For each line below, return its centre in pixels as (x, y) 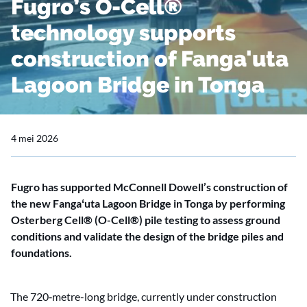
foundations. (41, 253)
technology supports (123, 33)
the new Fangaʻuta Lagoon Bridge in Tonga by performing (148, 203)
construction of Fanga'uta (150, 59)
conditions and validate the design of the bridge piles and (147, 236)
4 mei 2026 (35, 138)
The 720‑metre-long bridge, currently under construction (144, 296)
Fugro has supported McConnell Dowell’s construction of (149, 187)
